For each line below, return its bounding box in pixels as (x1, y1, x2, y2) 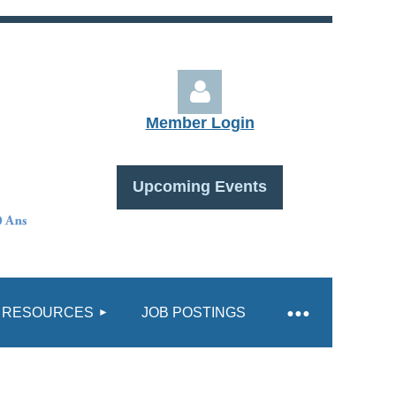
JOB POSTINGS (141, 304, 246, 320)
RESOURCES (2, 304, 94, 320)
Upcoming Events (133, 178, 267, 195)
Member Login (145, 114, 255, 132)
